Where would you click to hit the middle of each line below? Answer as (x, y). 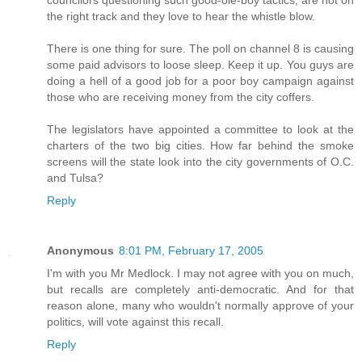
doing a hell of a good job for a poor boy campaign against (200, 81)
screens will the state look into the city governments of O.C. (200, 162)
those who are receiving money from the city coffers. (181, 97)
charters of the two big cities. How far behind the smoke (200, 146)
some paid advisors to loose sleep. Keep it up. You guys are (200, 65)
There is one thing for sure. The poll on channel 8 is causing (200, 49)
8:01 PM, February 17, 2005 (191, 251)
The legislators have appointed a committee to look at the (200, 130)
